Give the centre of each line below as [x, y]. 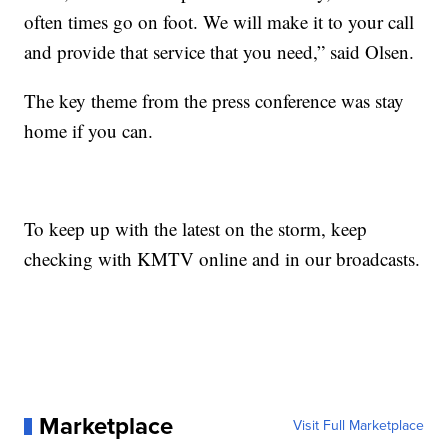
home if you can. [89, 131]
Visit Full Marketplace [358, 426]
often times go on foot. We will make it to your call [219, 22]
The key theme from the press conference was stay [214, 101]
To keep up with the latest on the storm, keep [196, 229]
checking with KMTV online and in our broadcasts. [222, 259]
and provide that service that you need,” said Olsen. [219, 52]
